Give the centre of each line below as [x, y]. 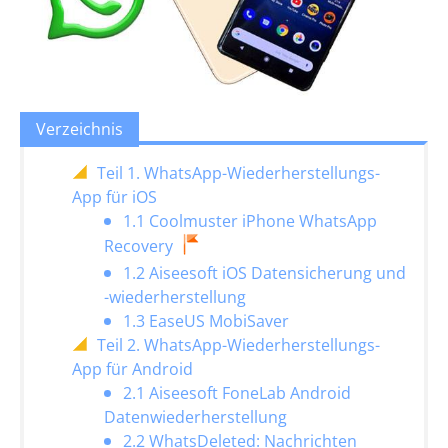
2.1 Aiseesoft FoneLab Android [237, 393]
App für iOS [114, 197]
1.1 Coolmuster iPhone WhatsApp [250, 221]
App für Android [132, 369]
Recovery [138, 245]
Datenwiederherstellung [195, 417]
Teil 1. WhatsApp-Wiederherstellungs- [238, 173]
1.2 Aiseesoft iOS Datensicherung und [264, 273]
